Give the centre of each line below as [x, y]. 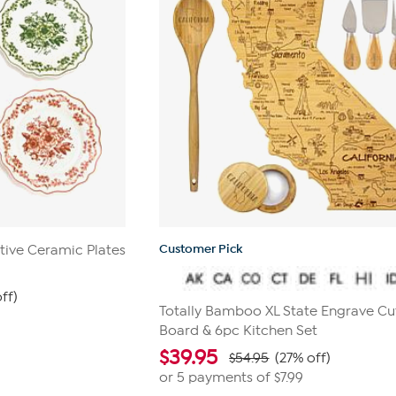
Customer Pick [201, 249]
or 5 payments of [217, 377]
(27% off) [303, 358]
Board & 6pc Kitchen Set [239, 331]
